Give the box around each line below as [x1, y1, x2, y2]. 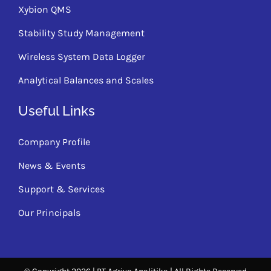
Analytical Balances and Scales [18, 74, 154, 86]
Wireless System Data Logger [18, 50, 145, 62]
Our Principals [18, 206, 80, 218]
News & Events [18, 159, 85, 171]
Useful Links [18, 102, 95, 119]
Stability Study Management [18, 27, 145, 39]
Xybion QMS [18, 3, 71, 15]
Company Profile [18, 135, 90, 148]
